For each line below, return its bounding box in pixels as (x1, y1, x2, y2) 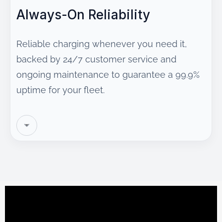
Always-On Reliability (16, 7, 150, 22)
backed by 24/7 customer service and (16, 54, 176, 64)
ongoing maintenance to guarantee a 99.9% (16, 69, 200, 80)
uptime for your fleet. (16, 85, 105, 95)
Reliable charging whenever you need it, (16, 39, 187, 49)
